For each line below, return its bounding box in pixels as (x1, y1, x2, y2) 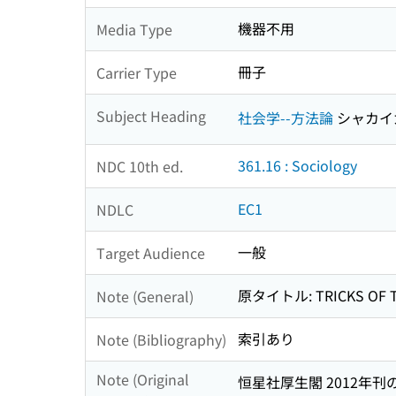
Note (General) (96, 285, 194, 307)
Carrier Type (96, 61, 177, 83)
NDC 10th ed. (96, 155, 183, 177)
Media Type (96, 18, 172, 40)
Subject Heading (96, 104, 206, 126)
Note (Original (96, 369, 189, 391)
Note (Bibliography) (96, 328, 226, 350)
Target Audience (96, 241, 205, 263)
